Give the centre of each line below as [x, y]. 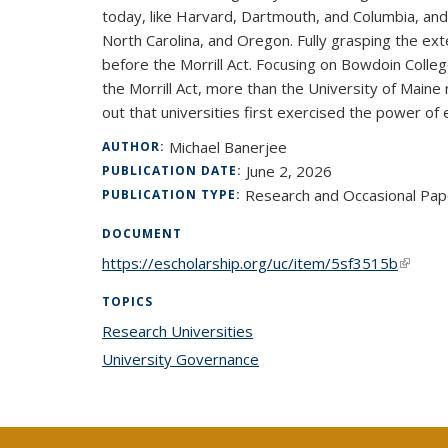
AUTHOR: [135, 146]
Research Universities [177, 331]
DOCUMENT [142, 233]
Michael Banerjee [228, 147]
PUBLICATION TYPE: [173, 194]
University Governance [180, 359]
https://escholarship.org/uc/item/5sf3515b [250, 263]
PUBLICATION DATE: [174, 170]
